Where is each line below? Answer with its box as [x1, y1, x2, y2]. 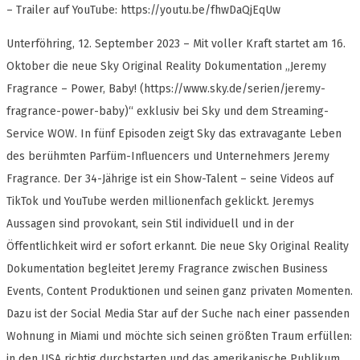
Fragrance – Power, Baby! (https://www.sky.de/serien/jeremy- [6, 82, 325, 96]
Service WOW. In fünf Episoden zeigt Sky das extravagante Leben [6, 127, 342, 141]
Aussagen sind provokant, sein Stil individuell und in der [6, 217, 294, 231]
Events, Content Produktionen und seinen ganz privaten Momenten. [6, 284, 353, 299]
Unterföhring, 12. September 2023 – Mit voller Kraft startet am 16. [6, 37, 346, 51]
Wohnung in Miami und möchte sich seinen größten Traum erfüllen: [6, 329, 352, 344]
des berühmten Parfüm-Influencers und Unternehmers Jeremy [6, 149, 329, 164]
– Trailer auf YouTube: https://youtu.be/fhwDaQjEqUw [6, 3, 280, 18]
